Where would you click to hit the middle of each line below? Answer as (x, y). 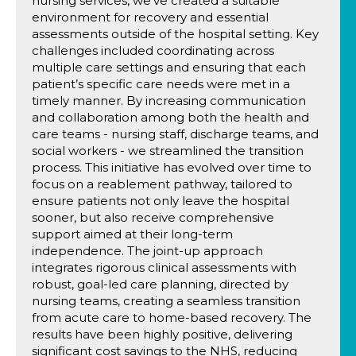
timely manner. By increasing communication (169, 101)
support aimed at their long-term (132, 234)
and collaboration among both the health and (170, 117)
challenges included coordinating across (153, 50)
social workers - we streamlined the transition (168, 151)
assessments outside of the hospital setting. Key (175, 34)
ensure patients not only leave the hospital (161, 201)
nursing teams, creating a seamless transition (166, 301)
